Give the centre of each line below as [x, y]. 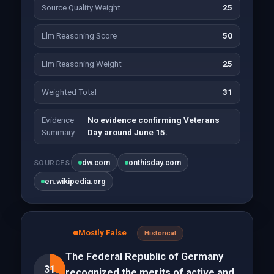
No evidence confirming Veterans [153, 120]
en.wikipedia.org [75, 181]
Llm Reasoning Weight [81, 64]
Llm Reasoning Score [79, 36]
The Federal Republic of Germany [144, 256]
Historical [160, 233]
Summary [58, 132]
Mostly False [102, 233]
